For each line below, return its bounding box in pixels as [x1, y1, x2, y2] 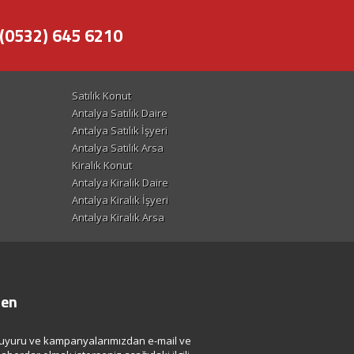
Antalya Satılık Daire [72, 106, 168, 121]
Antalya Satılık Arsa [72, 141, 164, 156]
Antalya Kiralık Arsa [72, 210, 164, 225]
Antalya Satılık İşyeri [72, 123, 168, 138]
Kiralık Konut [72, 158, 132, 173]
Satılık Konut [72, 88, 131, 104]
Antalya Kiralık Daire [72, 175, 168, 190]
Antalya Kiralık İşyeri [72, 193, 168, 208]
